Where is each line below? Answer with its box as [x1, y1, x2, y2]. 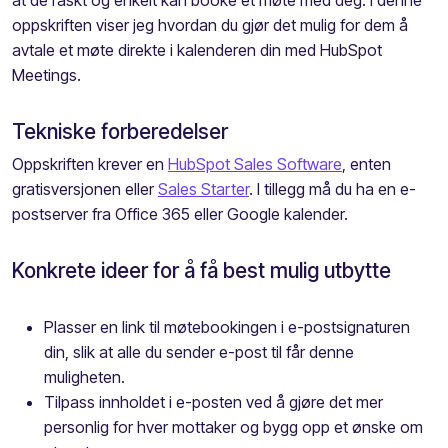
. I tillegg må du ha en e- [249, 178, 416, 199]
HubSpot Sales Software [168, 153, 342, 174]
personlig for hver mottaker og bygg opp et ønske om [44, 416, 423, 437]
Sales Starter [158, 178, 249, 199]
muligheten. [44, 366, 125, 387]
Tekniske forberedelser [12, 118, 228, 144]
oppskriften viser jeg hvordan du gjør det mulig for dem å [12, 14, 408, 35]
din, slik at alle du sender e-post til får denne [44, 341, 354, 362]
